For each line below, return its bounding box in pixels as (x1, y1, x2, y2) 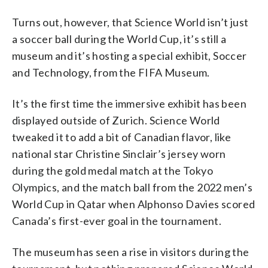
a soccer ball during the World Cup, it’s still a (12, 32, 227, 45)
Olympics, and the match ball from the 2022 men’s (12, 180, 253, 194)
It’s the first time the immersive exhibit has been (12, 96, 246, 110)
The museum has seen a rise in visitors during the (12, 245, 249, 258)
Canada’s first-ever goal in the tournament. (12, 214, 222, 227)
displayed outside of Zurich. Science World (12, 113, 220, 127)
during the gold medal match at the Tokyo (12, 163, 213, 177)
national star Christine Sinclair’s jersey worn (12, 147, 226, 160)
